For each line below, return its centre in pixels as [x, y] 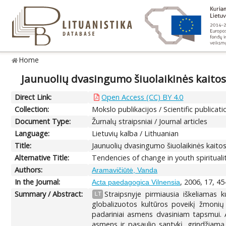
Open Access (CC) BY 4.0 [143, 97]
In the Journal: [38, 182]
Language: [32, 133]
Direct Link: [33, 97]
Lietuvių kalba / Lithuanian [135, 133]
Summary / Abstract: [49, 194]
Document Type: [43, 121]
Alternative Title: [42, 157]
